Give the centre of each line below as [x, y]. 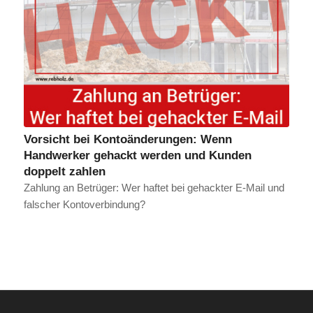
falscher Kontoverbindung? [84, 204]
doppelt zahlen [64, 171]
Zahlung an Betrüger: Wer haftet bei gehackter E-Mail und [154, 187]
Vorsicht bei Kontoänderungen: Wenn [128, 139]
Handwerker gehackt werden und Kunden [137, 155]
